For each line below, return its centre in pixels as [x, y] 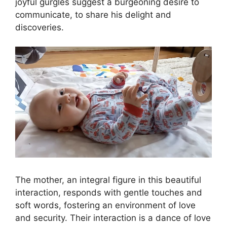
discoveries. [40, 27]
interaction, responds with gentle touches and [109, 193]
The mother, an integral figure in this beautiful [108, 180]
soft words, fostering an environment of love [105, 205]
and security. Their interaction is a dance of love [113, 218]
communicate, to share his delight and [93, 14]
